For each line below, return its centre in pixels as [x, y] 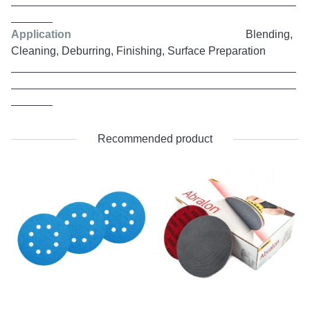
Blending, [182, 34]
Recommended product [155, 139]
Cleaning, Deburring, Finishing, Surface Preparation [138, 51]
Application [41, 34]
